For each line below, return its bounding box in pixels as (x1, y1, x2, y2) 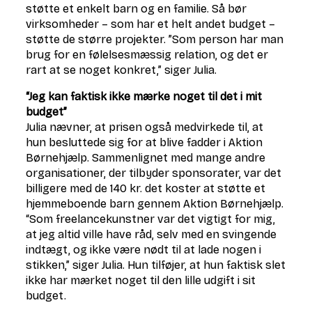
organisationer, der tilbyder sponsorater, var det (26, 166, 282, 180)
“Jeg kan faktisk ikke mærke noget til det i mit (26, 90, 263, 103)
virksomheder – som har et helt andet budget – (26, 17, 276, 31)
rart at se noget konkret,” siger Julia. (26, 63, 217, 77)
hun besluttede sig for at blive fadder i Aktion (26, 136, 263, 149)
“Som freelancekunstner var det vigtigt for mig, (26, 212, 276, 226)
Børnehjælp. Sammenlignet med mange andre (26, 151, 266, 164)
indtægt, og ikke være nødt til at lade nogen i (26, 243, 262, 256)
